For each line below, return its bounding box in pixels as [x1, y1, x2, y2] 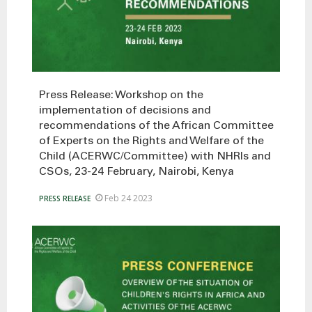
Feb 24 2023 [104, 192, 153, 204]
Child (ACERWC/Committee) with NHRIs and [39, 150, 271, 162]
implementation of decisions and [39, 104, 211, 116]
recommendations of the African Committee [39, 120, 274, 132]
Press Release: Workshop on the [39, 89, 203, 101]
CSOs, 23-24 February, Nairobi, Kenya [39, 166, 234, 178]
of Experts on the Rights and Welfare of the [39, 135, 264, 147]
